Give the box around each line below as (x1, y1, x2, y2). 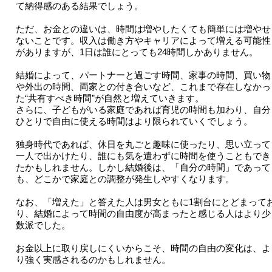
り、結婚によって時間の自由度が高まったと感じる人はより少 (15, 208, 271, 219)
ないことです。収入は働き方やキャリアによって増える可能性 (15, 35, 271, 46)
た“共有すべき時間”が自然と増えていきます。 (15, 93, 204, 104)
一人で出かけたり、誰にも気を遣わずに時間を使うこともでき (15, 151, 271, 161)
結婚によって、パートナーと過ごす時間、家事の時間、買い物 (15, 70, 271, 81)
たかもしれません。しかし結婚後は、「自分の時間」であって (15, 162, 271, 173)
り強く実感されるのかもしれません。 (15, 254, 171, 265)
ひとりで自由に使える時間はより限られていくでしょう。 (15, 116, 253, 127)
